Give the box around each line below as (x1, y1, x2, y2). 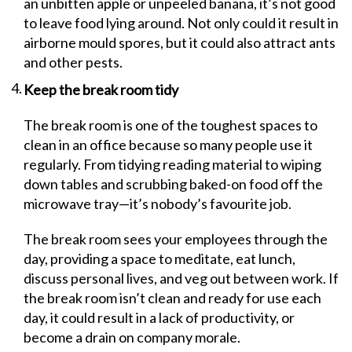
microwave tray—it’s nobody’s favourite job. (24, 195, 291, 212)
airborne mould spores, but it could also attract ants (24, 34, 335, 51)
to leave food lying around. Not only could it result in (24, 14, 339, 31)
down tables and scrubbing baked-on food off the (24, 175, 323, 192)
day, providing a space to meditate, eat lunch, (24, 250, 295, 267)
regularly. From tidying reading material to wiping (24, 156, 321, 173)
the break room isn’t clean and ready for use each (24, 289, 321, 306)
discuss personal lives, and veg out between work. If (24, 269, 339, 287)
